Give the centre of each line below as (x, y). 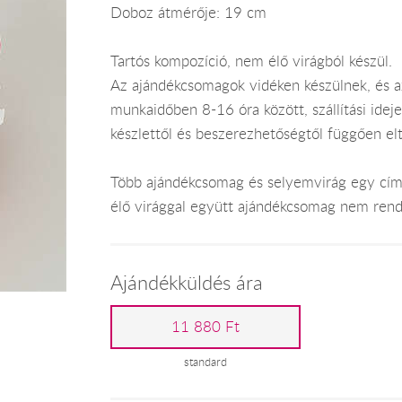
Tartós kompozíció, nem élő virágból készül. (251, 61)
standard (206, 362)
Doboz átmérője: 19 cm (188, 12)
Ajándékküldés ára (186, 282)
